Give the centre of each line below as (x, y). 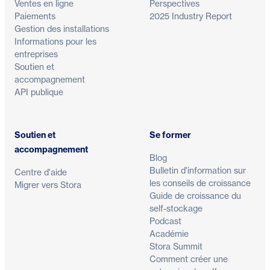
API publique (39, 92)
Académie (169, 233)
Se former (170, 135)
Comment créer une (189, 259)
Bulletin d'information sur (198, 170)
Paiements (35, 16)
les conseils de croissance (200, 183)
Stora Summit (176, 246)
